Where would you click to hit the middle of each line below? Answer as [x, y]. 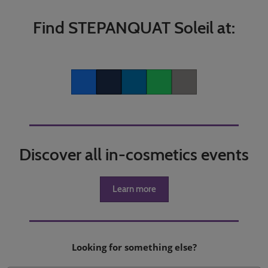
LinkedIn [138, 89]
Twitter [110, 89]
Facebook [90, 89]
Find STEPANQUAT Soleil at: [134, 28]
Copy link [190, 89]
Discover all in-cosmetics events [134, 154]
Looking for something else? [134, 247]
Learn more [134, 189]
